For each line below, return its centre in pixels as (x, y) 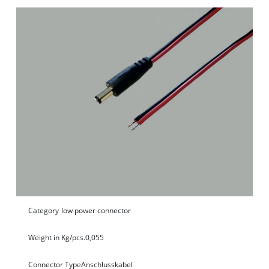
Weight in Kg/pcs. (57, 237)
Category (44, 210)
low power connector (96, 210)
